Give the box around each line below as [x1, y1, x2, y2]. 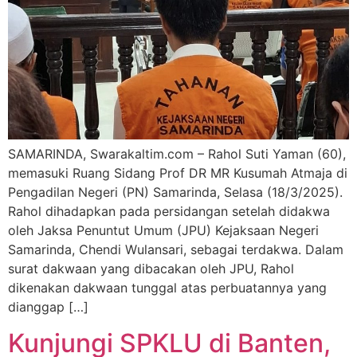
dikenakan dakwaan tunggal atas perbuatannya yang [8, 280, 327, 296]
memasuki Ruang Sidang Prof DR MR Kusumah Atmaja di [8, 165, 347, 182]
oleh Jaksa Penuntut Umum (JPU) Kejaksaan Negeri [8, 222, 319, 239]
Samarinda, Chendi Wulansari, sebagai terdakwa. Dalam [8, 241, 343, 258]
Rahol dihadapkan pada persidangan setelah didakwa [8, 203, 330, 220]
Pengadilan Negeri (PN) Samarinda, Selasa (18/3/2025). [8, 184, 343, 201]
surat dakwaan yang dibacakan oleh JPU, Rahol [8, 261, 294, 277]
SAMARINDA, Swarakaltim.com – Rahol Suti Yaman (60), [8, 146, 346, 163]
